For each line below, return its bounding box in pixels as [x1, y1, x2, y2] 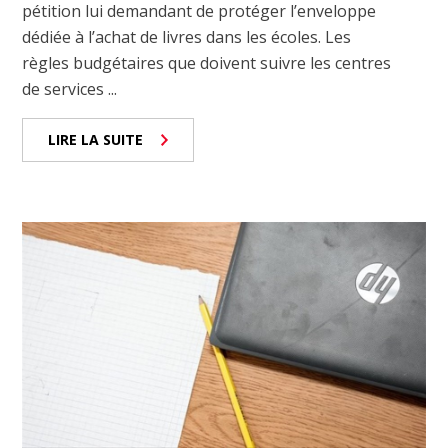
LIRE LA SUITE [48, 129, 144, 149]
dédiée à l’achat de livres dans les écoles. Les [22, 25, 352, 48]
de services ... [22, 77, 118, 100]
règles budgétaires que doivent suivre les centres [22, 51, 392, 74]
